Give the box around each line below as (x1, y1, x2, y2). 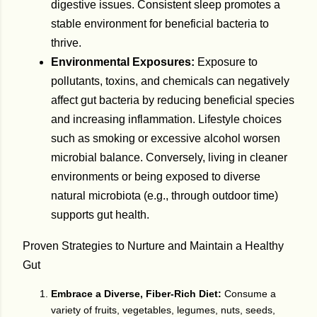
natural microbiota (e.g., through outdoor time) (51, 190, 278, 202)
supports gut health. (51, 209, 149, 221)
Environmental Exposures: (51, 56, 195, 69)
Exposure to (195, 56, 258, 69)
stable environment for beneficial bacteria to (51, 18, 269, 30)
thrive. (51, 37, 81, 50)
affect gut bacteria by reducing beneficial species (51, 94, 294, 107)
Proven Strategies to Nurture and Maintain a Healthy (23, 238, 284, 252)
